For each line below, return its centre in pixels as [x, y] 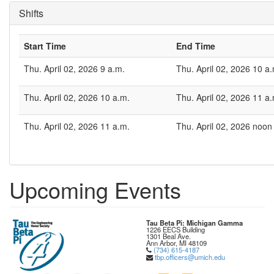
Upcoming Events [95, 189]
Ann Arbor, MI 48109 [176, 243]
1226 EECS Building [176, 229]
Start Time [45, 46]
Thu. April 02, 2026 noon [224, 126]
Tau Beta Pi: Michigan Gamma [194, 223]
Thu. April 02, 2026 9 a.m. [74, 68]
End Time [196, 46]
